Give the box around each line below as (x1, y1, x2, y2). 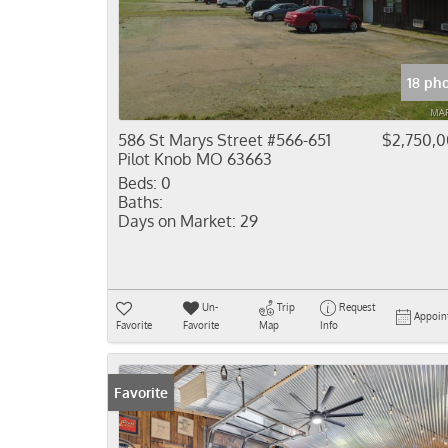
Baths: (118, 192, 163, 212)
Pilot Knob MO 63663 (118, 149, 272, 169)
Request (338, 301, 375, 313)
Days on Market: (118, 211, 236, 231)
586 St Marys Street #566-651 (118, 130, 331, 150)
